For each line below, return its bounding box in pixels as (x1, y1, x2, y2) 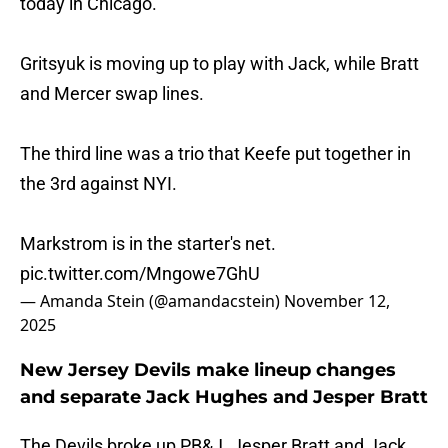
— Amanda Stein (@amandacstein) (20, 290, 284, 313)
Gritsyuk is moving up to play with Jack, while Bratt (20, 53, 419, 75)
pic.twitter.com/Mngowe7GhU (20, 263, 260, 285)
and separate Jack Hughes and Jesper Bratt (20, 386, 428, 409)
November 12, (284, 290, 390, 313)
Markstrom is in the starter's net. (20, 233, 276, 255)
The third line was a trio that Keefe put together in (20, 143, 411, 165)
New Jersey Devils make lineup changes (20, 359, 396, 382)
